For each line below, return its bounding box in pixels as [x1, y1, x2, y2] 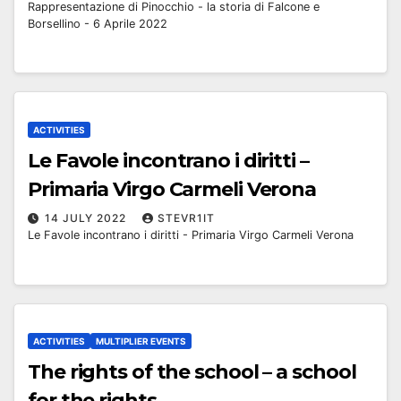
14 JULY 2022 [45, 211, 130, 226]
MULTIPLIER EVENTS [96, 336, 186, 347]
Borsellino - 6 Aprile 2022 [28, 16, 167, 30]
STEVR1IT [158, 211, 215, 226]
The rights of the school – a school [28, 360, 356, 385]
